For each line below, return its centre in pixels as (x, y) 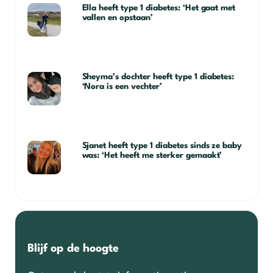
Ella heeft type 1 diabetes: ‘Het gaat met (159, 8)
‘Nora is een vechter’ (122, 86)
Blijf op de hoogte (73, 248)
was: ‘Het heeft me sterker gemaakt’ (152, 155)
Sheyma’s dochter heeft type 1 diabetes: (158, 76)
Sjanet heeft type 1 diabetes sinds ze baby (162, 145)
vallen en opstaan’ (117, 17)
